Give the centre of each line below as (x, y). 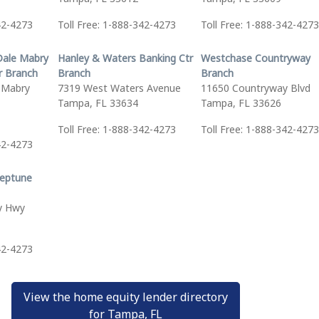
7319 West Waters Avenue (119, 88)
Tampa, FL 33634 (98, 103)
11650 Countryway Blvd (255, 88)
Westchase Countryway (255, 58)
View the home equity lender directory (126, 297)
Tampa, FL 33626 (241, 103)
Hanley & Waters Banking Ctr (125, 58)
